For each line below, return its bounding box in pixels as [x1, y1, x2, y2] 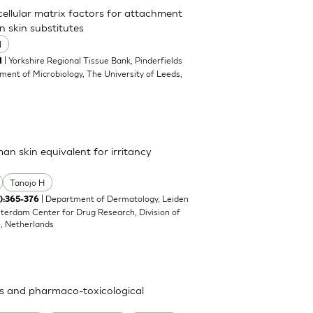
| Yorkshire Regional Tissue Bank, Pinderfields [2, 54, 183, 66]
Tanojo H [10, 177, 45, 188]
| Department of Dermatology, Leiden [39, 193, 189, 204]
